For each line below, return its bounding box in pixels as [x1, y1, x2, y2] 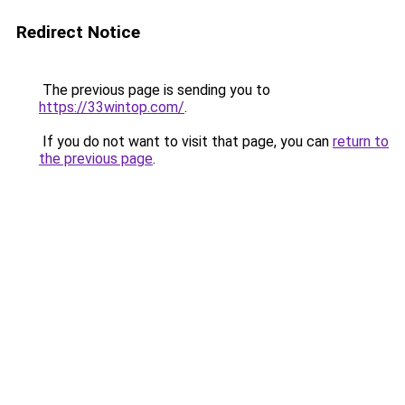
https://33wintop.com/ [39, 99, 184, 116]
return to [333, 133, 389, 150]
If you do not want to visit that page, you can [39, 133, 333, 150]
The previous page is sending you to [39, 81, 270, 99]
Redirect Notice [16, 22, 140, 42]
